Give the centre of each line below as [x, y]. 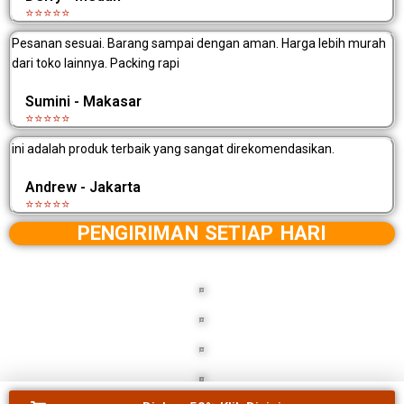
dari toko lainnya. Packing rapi [96, 64]
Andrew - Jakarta [83, 188]
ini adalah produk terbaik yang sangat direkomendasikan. [173, 149]
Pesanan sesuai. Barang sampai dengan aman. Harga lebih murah [199, 44]
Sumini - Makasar [83, 102]
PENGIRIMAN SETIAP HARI [202, 234]
